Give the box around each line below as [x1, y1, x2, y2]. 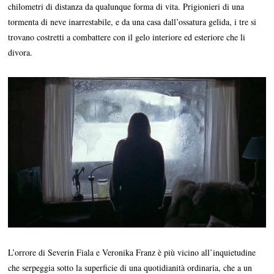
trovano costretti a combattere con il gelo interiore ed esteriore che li [8, 31, 246, 43]
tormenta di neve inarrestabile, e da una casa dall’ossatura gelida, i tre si [8, 16, 257, 28]
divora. [8, 46, 33, 59]
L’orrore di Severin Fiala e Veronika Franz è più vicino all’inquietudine [8, 246, 256, 258]
